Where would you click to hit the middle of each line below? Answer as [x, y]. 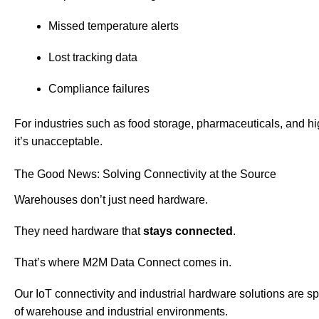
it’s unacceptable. [58, 142]
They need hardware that [79, 231]
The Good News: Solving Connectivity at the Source [145, 174]
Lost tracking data [93, 58]
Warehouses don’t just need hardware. [111, 199]
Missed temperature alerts [114, 26]
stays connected [188, 231]
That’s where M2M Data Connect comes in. [123, 263]
